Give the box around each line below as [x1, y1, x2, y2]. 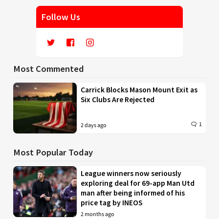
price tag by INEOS [81, 197, 143, 207]
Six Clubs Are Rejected [81, 94, 155, 104]
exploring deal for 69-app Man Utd [81, 178, 195, 188]
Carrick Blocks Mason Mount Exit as [81, 85, 198, 94]
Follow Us [41, 11, 80, 22]
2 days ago [81, 121, 107, 130]
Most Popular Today [13, 146, 93, 158]
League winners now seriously [81, 168, 182, 178]
